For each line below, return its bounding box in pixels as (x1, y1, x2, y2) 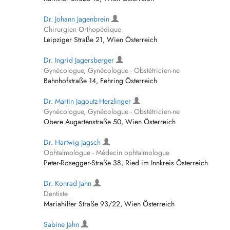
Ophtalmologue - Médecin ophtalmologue (44, 147, 169, 158)
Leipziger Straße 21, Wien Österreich (44, 34, 157, 45)
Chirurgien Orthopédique (44, 24, 121, 34)
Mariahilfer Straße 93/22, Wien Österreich (44, 199, 175, 209)
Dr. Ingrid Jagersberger (44, 55, 116, 65)
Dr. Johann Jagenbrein (44, 14, 111, 24)
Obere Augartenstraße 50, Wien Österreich (44, 117, 176, 127)
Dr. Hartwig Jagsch (44, 137, 103, 147)
